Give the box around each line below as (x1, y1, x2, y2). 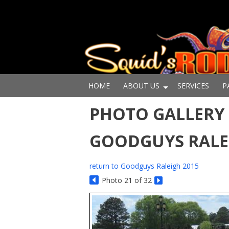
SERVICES (177, 81, 209, 90)
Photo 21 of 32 (102, 175, 152, 185)
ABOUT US (123, 81, 159, 90)
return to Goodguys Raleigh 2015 (89, 161, 199, 171)
